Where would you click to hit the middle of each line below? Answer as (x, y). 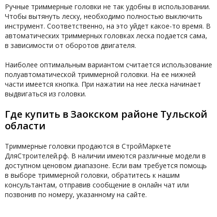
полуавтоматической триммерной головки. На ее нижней (100, 74)
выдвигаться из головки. (46, 94)
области (25, 126)
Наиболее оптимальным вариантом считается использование (108, 65)
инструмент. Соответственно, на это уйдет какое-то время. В (108, 26)
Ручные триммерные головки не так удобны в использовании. (108, 7)
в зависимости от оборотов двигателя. (70, 45)
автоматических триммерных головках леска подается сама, (106, 36)
